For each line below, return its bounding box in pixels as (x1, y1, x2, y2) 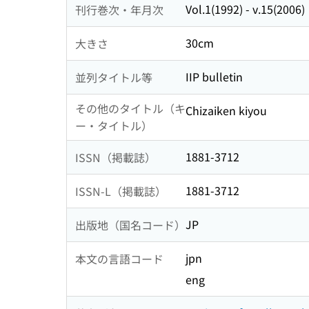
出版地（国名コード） (75, 216, 186, 233)
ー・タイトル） (75, 117, 152, 134)
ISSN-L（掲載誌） (75, 182, 166, 199)
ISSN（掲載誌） (75, 148, 156, 166)
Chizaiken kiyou (186, 102, 267, 119)
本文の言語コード (75, 250, 163, 267)
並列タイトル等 (75, 68, 152, 86)
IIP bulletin (186, 68, 243, 86)
